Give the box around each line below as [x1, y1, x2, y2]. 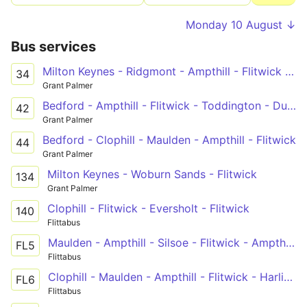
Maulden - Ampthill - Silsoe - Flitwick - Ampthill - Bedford [286, 235, 295, 249]
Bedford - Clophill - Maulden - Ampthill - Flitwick [42, 132, 296, 147]
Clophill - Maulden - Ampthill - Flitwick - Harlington [284, 269, 293, 284]
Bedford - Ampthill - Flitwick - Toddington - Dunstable [287, 98, 296, 112]
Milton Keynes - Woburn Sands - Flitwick [47, 167, 257, 181]
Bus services [11, 38, 96, 55]
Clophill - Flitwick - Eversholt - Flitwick [47, 201, 249, 215]
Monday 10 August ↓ [186, 18, 296, 32]
